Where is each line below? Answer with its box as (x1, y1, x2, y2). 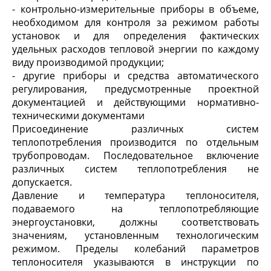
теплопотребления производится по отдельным (12, 135, 259, 149)
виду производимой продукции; (12, 56, 164, 69)
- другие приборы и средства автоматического (12, 69, 259, 82)
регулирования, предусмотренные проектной (12, 82, 259, 96)
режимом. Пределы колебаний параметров (12, 242, 259, 255)
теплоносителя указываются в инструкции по (12, 255, 259, 269)
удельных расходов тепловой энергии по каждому (12, 42, 259, 56)
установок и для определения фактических (12, 29, 259, 42)
